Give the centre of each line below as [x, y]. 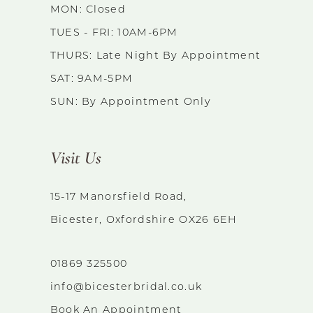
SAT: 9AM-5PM [92, 79]
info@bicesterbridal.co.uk [126, 288]
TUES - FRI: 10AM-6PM [114, 33]
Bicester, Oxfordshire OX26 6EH [144, 221]
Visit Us [75, 159]
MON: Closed [88, 10]
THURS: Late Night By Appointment [155, 56]
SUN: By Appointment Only [130, 102]
